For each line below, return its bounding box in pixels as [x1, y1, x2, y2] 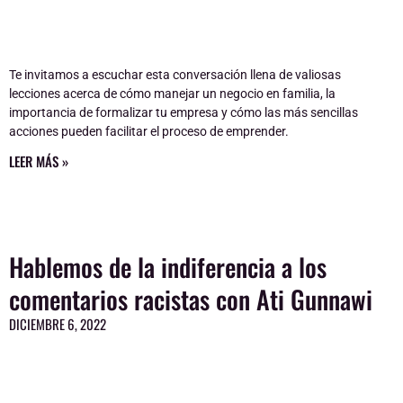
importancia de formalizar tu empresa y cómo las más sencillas [9, 104, 358, 120]
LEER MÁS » [9, 150, 68, 171]
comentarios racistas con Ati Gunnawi [9, 280, 372, 318]
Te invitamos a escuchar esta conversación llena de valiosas [9, 67, 341, 82]
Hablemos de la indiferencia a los [9, 247, 327, 285]
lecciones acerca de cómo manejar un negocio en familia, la [9, 85, 336, 101]
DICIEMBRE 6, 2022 [9, 313, 106, 334]
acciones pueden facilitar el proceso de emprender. [9, 123, 289, 139]
